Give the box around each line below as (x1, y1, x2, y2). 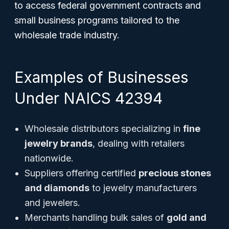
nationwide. (25, 153, 74, 164)
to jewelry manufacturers (89, 182, 197, 193)
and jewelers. (25, 197, 80, 208)
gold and (167, 212, 207, 223)
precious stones (139, 168, 211, 178)
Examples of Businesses (14, 68, 188, 86)
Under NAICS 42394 (14, 89, 163, 107)
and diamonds (25, 182, 89, 193)
